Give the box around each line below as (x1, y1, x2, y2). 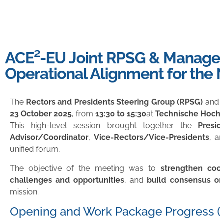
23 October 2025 (10, 109, 72, 119)
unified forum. (10, 144, 60, 154)
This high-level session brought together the (10, 121, 198, 131)
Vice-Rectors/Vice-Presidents (94, 133, 210, 142)
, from (72, 109, 95, 119)
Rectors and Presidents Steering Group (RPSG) (26, 97, 203, 107)
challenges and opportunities (10, 175, 125, 185)
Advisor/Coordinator (10, 133, 88, 142)
